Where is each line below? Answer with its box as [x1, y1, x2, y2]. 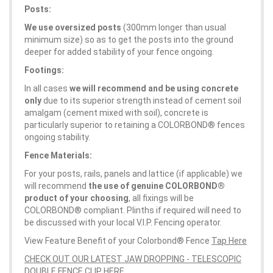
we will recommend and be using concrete [69, 83, 238, 93]
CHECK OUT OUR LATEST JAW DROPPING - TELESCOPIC [24, 254, 241, 264]
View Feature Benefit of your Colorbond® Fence [24, 236, 211, 246]
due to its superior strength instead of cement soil [43, 96, 241, 105]
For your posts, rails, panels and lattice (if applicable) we [24, 169, 243, 179]
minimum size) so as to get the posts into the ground [24, 35, 233, 44]
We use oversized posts [24, 23, 121, 32]
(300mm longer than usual [121, 23, 226, 32]
